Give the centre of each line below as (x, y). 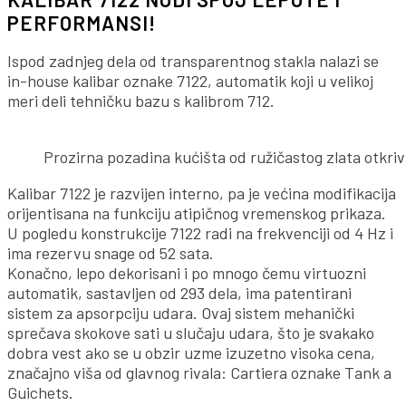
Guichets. (40, 393)
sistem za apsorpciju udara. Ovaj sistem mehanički (181, 313)
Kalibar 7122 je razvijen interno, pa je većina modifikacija (202, 193)
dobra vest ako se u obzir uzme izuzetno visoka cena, (191, 353)
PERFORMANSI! (82, 23)
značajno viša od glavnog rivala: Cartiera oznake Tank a (199, 373)
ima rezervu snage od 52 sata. (111, 253)
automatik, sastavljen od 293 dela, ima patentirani (179, 293)
